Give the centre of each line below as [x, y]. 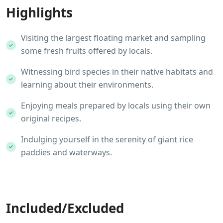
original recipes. [51, 118]
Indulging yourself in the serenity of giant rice [107, 139]
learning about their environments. [87, 84]
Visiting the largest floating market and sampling [113, 38]
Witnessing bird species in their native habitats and [117, 71]
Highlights [39, 12]
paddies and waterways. [66, 152]
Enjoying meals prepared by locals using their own [116, 105]
